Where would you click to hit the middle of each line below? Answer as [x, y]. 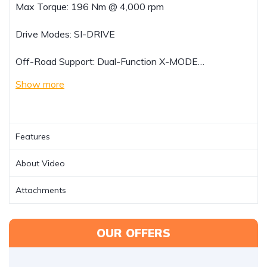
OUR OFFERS [133, 233]
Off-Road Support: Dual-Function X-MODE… [110, 61]
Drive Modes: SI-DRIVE [65, 34]
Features [33, 136]
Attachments [41, 190]
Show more [40, 84]
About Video [40, 163]
